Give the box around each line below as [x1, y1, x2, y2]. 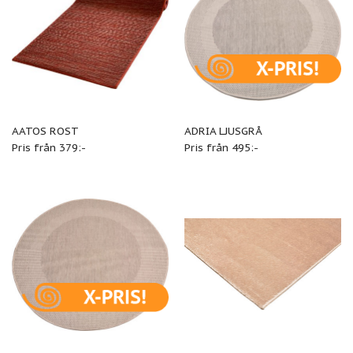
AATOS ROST [11, 123, 79, 138]
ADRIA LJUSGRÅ [184, 123, 262, 138]
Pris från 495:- [184, 139, 258, 154]
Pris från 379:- [11, 139, 86, 154]
